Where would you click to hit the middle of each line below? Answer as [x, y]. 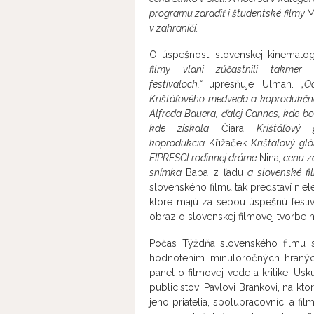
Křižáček [228, 143]
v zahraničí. [174, 28]
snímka [168, 172]
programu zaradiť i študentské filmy [228, 13]
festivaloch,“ [179, 84]
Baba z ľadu [214, 172]
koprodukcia [179, 143]
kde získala [185, 128]
